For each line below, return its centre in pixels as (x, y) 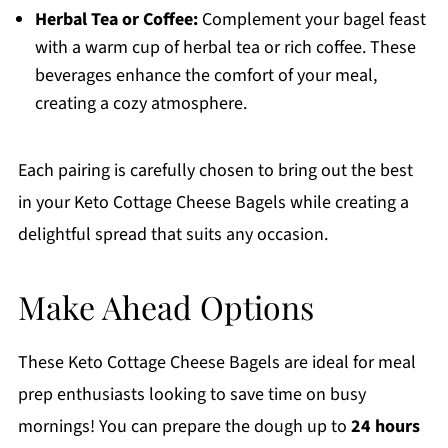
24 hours (385, 427)
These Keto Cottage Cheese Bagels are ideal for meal (216, 363)
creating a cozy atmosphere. (140, 104)
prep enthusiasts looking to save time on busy (191, 395)
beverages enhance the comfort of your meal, (205, 76)
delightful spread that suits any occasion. (172, 235)
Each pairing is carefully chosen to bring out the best (215, 171)
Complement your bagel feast (311, 20)
